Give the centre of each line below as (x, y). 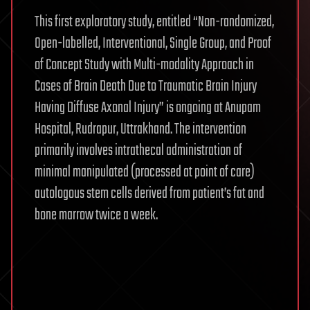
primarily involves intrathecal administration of (138, 151)
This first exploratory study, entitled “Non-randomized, (154, 22)
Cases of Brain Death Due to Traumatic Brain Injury (146, 86)
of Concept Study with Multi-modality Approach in (144, 65)
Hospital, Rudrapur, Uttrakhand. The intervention (140, 129)
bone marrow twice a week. (96, 215)
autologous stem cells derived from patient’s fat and (149, 194)
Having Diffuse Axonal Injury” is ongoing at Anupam (148, 108)
